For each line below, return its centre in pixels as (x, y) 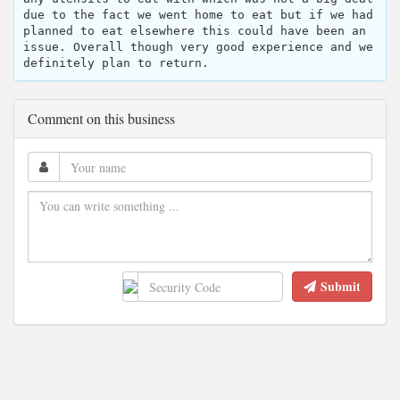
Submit (341, 287)
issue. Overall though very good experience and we (198, 47)
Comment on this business (101, 119)
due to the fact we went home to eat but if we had (198, 15)
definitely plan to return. (116, 63)
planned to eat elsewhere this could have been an (195, 31)
